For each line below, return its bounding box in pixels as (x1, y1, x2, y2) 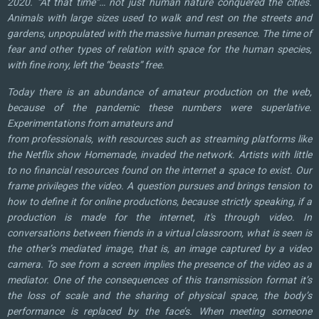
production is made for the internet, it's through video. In (7, 211, 312, 223)
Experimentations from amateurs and (7, 117, 172, 129)
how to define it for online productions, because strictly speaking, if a (7, 196, 312, 207)
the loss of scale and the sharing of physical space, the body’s (7, 290, 312, 301)
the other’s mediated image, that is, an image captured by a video (7, 243, 312, 254)
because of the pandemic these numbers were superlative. (7, 102, 312, 113)
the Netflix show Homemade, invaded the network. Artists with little (7, 149, 312, 160)
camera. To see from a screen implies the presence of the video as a (7, 258, 312, 270)
